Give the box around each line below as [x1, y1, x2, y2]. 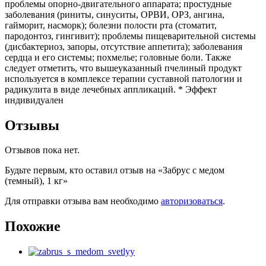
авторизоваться [161, 196, 223, 207]
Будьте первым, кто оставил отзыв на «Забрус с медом [5, 165, 224, 176]
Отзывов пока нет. [5, 145, 80, 156]
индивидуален [5, 94, 64, 105]
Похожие [5, 218, 61, 235]
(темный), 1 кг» [5, 176, 68, 186]
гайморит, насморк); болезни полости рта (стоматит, [5, 20, 217, 30]
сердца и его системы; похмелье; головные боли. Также [5, 52, 231, 62]
